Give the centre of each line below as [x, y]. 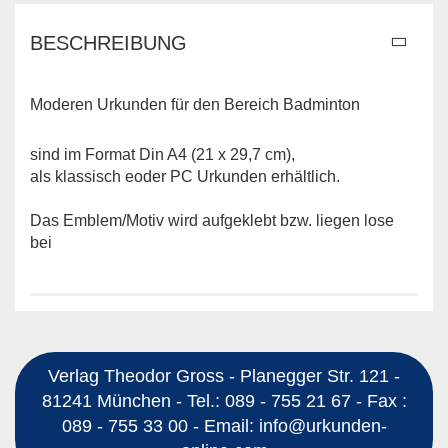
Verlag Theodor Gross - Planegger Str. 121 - [224, 375]
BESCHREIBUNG [108, 43]
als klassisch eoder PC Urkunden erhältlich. [185, 176]
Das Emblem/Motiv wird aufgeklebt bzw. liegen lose [212, 220]
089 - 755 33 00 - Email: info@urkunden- [224, 425]
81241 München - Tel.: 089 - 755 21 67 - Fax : [224, 400]
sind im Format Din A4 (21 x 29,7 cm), [162, 154]
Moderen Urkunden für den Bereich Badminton [195, 104]
